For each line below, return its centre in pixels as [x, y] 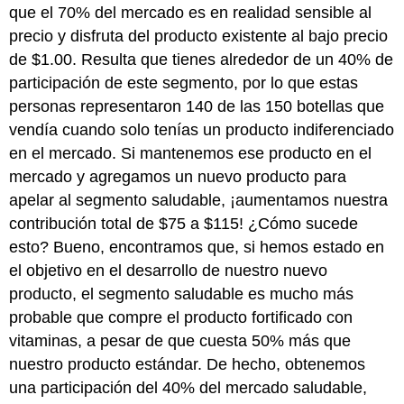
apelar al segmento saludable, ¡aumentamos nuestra [199, 200]
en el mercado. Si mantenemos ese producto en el [191, 153]
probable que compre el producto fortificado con [181, 317]
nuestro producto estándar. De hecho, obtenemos [188, 364]
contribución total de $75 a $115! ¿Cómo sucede [184, 223]
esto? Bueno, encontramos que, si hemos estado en [197, 247]
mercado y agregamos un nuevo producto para [178, 176]
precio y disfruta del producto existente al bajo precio [199, 36]
